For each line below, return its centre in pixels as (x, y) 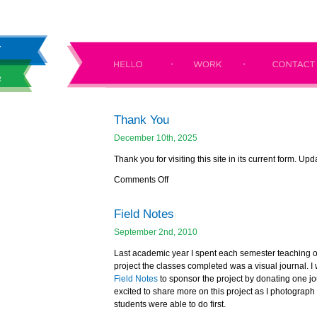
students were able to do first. (170, 304)
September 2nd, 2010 (156, 232)
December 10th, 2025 (156, 138)
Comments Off (141, 180)
